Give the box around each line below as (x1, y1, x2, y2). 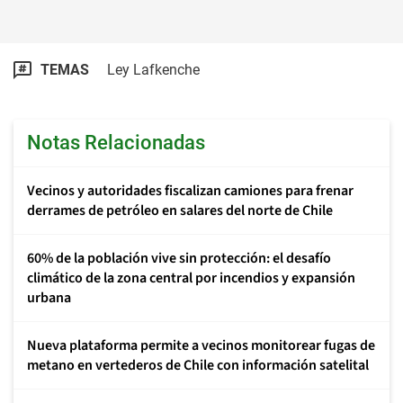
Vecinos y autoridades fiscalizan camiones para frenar (27, 180, 354, 201)
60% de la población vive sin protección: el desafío (27, 247, 331, 268)
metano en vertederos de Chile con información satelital (27, 354, 369, 375)
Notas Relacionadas (27, 130, 205, 154)
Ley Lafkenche (107, 60, 200, 78)
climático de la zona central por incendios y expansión (27, 267, 355, 288)
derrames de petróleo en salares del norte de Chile (27, 200, 333, 220)
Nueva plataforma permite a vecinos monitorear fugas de (27, 335, 375, 355)
